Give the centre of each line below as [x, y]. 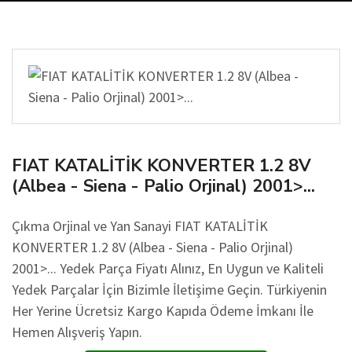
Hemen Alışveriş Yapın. [77, 332]
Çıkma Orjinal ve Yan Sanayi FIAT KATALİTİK [140, 226]
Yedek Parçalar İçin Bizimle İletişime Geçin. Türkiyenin [169, 290]
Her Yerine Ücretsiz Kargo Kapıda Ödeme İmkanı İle [163, 311]
